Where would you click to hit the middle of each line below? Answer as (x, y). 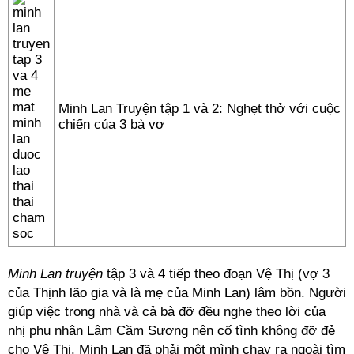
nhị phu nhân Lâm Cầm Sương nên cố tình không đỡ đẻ (171, 331)
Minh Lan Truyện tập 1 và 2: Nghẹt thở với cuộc (200, 109)
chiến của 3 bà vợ (111, 124)
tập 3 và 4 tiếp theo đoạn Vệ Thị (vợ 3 (216, 274)
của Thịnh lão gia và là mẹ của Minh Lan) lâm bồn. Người (177, 293)
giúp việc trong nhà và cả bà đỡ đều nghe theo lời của (167, 312)
